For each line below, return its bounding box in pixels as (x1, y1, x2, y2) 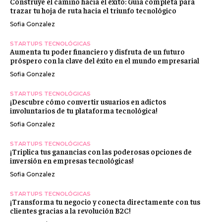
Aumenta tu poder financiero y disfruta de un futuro (10, 46, 185, 56)
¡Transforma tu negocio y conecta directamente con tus (10, 196, 200, 206)
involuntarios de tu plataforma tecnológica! (10, 105, 158, 115)
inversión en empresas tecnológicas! (10, 155, 134, 165)
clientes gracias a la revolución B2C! (10, 205, 131, 215)
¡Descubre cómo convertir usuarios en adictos (10, 96, 166, 106)
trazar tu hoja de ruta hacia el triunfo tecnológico (10, 5, 176, 15)
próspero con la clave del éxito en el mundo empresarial (10, 55, 199, 65)
